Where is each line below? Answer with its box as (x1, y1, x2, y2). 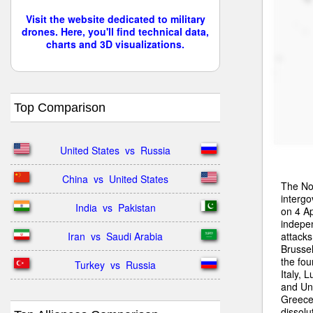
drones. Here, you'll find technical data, (22, 24, 209, 38)
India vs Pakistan (75, 201, 156, 214)
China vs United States (62, 172, 168, 186)
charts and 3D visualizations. (46, 37, 184, 51)
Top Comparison (14, 101, 105, 115)
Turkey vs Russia (75, 258, 156, 272)
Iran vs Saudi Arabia (68, 229, 163, 243)
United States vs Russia (60, 143, 170, 157)
